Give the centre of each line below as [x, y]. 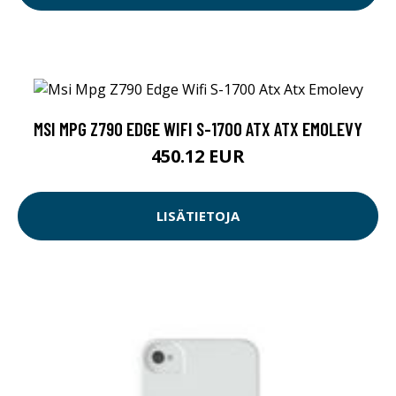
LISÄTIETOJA [198, 216]
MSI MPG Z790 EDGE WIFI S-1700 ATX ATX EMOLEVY [198, 128]
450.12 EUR [198, 156]
